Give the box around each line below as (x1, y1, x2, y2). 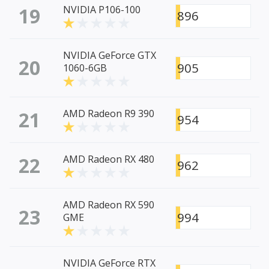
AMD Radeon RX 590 (63, 198, 154, 212)
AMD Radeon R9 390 (63, 107, 154, 121)
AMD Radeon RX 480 (63, 153, 154, 166)
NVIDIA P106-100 (63, 3, 141, 17)
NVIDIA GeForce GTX (63, 49, 156, 62)
